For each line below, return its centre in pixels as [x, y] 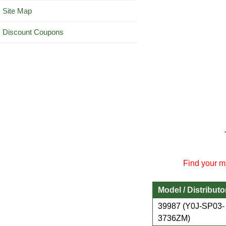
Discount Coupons [33, 32]
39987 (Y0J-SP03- [191, 206]
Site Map [17, 11]
